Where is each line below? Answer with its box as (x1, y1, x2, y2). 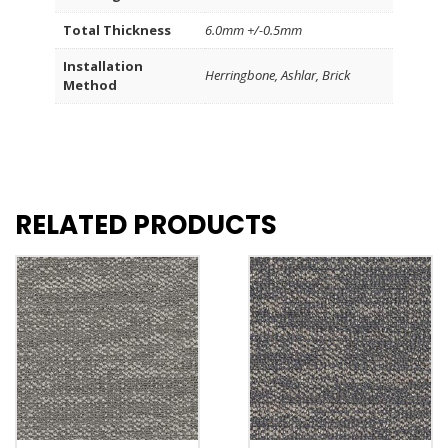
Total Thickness (63, 20, 171, 39)
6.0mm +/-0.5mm (205, 20, 302, 39)
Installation (63, 56, 143, 75)
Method (63, 75, 117, 94)
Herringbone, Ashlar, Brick (205, 65, 350, 84)
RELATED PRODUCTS (15, 207, 277, 244)
